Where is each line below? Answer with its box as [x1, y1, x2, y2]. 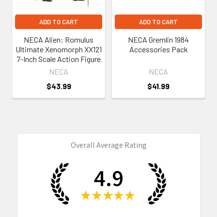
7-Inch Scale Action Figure [16, 54, 101, 63]
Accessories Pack [129, 44, 188, 54]
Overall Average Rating [70, 139, 147, 150]
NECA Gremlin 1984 [128, 34, 189, 44]
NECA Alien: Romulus [24, 34, 93, 44]
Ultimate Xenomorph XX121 [15, 44, 102, 54]
